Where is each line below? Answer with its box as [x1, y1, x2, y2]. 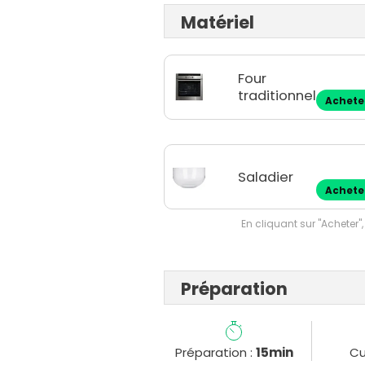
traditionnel [238, 86, 317, 106]
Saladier [238, 167, 294, 187]
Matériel [181, 11, 255, 35]
